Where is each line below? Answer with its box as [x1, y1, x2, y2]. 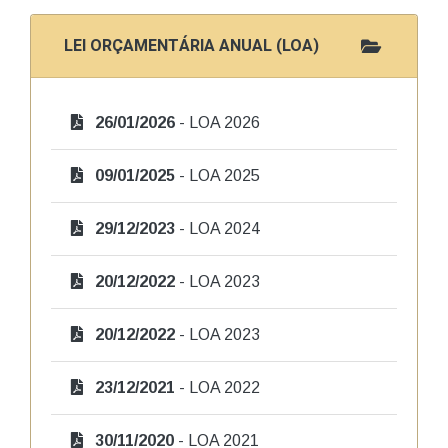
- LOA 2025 [175, 167, 260, 184]
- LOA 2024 [175, 220, 260, 237]
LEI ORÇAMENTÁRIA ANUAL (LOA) [64, 34, 319, 58]
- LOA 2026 [175, 114, 260, 131]
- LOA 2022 [175, 379, 260, 396]
